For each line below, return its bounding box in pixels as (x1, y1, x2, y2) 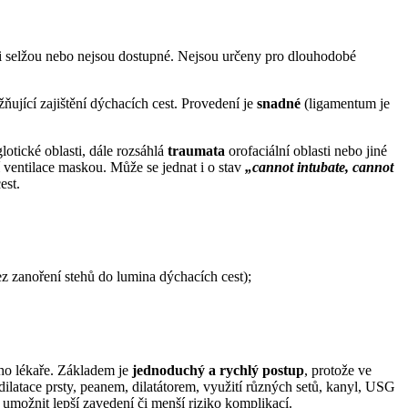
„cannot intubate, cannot (245, 158, 393, 175)
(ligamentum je (301, 95, 390, 111)
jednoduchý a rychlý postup (132, 362, 304, 378)
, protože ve (304, 362, 372, 378)
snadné (257, 95, 301, 111)
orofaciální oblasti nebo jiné (225, 142, 387, 158)
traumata (168, 142, 225, 158)
